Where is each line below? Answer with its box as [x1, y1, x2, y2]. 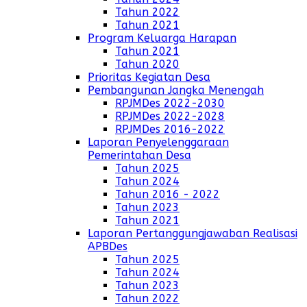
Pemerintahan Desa [88, 149, 191, 162]
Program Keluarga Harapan [88, 32, 236, 45]
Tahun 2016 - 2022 [115, 188, 220, 201]
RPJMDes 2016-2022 [115, 123, 225, 136]
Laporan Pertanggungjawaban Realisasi [88, 227, 297, 241]
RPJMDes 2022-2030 [115, 97, 225, 110]
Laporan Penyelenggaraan [88, 136, 229, 149]
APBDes [88, 240, 127, 254]
